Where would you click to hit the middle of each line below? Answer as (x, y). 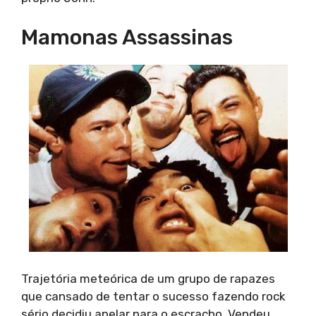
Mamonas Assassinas (127, 38)
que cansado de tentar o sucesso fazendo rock (153, 296)
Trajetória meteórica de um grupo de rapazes (148, 278)
